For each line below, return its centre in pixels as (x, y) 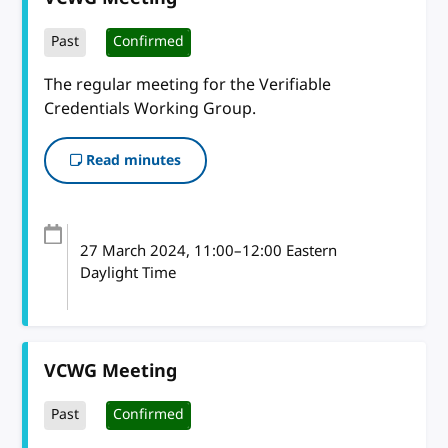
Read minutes (132, 160)
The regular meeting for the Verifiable (188, 84)
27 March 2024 (132, 250)
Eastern (309, 250)
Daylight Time (127, 272)
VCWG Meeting (111, 370)
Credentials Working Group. (150, 108)
